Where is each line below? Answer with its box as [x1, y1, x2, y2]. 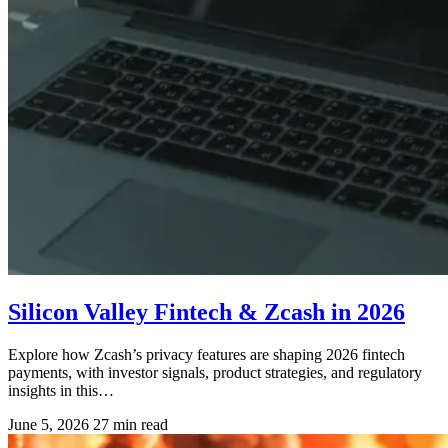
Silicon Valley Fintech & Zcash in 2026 [8, 298, 405, 325]
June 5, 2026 [8, 415, 89, 433]
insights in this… [8, 381, 114, 399]
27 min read [93, 415, 168, 433]
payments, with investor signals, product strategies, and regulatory [8, 363, 422, 381]
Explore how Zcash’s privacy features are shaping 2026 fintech [8, 345, 405, 363]
